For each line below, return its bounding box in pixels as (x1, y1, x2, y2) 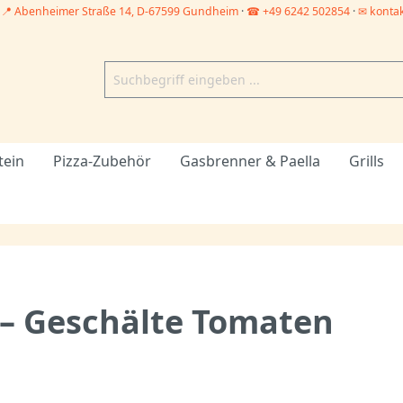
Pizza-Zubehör (53, 151, 151, 172)
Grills (349, 151, 384, 172)
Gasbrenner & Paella (180, 151, 320, 172)
